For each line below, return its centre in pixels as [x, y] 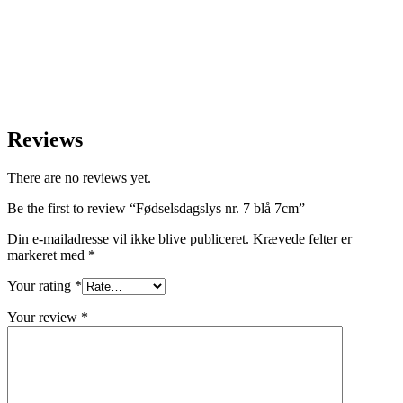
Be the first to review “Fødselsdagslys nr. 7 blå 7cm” [156, 209]
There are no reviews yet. [79, 178]
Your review [44, 318]
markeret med [48, 255]
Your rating [41, 286]
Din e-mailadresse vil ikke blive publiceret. [128, 239]
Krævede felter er [302, 239]
